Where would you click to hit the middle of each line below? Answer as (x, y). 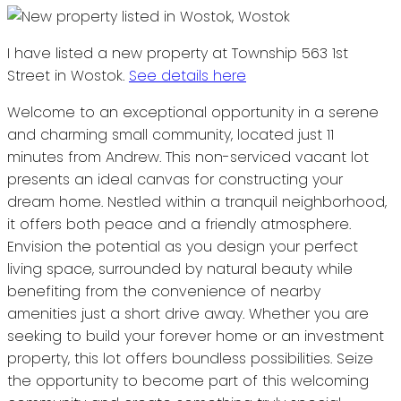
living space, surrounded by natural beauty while (180, 269)
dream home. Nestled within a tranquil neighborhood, (197, 201)
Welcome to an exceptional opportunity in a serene (193, 112)
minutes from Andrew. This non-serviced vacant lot (188, 157)
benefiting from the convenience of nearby (164, 291)
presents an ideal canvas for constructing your (175, 179)
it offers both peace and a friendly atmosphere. (179, 224)
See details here (188, 75)
